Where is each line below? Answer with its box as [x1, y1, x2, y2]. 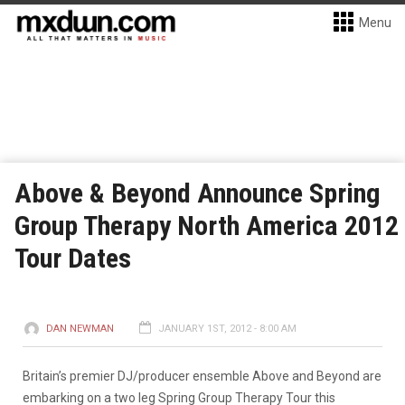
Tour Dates [14, 242, 131, 274]
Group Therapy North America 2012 [14, 210, 399, 241]
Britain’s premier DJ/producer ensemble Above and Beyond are [23, 369, 381, 383]
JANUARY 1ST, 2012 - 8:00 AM [158, 323, 297, 334]
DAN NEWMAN [46, 323, 114, 334]
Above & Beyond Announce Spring [14, 177, 381, 209]
